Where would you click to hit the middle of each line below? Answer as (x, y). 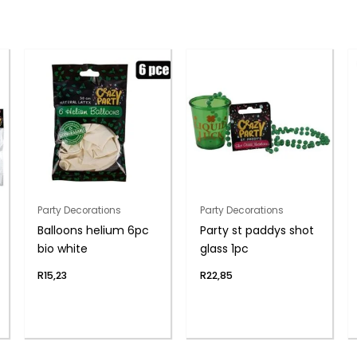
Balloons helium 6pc (94, 230)
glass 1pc (224, 248)
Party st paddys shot (257, 230)
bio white (63, 248)
